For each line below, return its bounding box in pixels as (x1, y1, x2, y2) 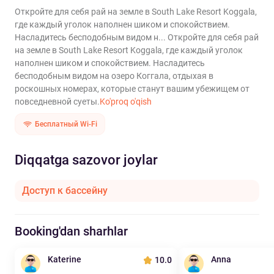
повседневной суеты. (15, 97, 100, 106)
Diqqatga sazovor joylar (15, 152, 158, 168)
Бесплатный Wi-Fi (35, 120, 97, 128)
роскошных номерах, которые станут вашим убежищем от (15, 84, 250, 94)
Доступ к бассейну (22, 185, 108, 196)
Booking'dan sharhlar (15, 224, 128, 239)
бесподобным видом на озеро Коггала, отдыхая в (15, 71, 213, 81)
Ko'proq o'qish (100, 97, 152, 106)
